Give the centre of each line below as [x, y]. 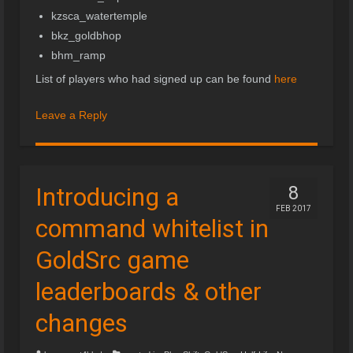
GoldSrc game [112, 260]
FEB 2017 [294, 208]
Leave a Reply [71, 115]
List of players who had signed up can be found [155, 78]
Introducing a [107, 197]
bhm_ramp [78, 55]
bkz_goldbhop [86, 35]
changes [82, 323]
